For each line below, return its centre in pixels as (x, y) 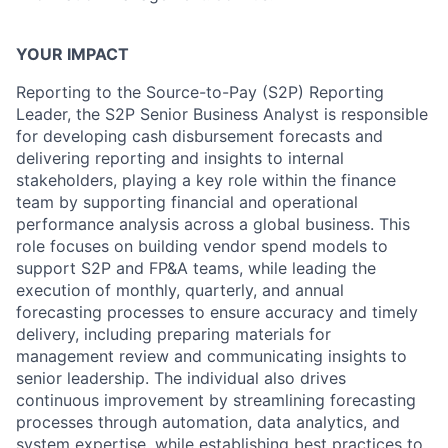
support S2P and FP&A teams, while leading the (196, 268)
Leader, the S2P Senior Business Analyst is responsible (222, 114)
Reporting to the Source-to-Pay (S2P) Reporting (200, 92)
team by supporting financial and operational (187, 202)
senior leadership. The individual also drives (181, 378)
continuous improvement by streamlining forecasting (216, 400)
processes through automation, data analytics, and (208, 422)
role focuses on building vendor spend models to (202, 246)
